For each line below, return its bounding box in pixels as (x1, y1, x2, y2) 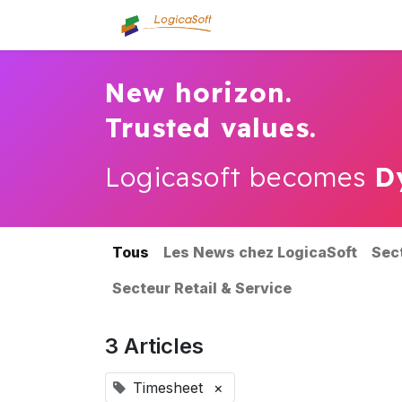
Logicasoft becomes (105, 161, 375, 194)
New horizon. (105, 76, 293, 109)
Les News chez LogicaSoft (163, 243, 357, 262)
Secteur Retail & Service (112, 279, 292, 298)
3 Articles (105, 333, 204, 360)
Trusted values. (105, 111, 317, 144)
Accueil (249, 16, 301, 35)
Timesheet (133, 379, 203, 398)
